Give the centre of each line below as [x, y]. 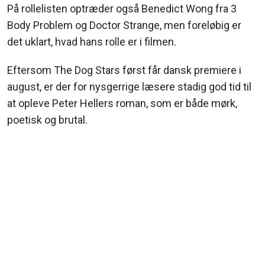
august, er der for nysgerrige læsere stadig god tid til [129, 87]
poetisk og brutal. [47, 120]
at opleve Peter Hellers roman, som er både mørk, [122, 104]
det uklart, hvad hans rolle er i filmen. [92, 42]
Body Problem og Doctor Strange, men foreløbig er [124, 25]
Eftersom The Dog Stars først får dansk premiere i [124, 70]
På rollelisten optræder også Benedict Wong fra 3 [122, 9]
